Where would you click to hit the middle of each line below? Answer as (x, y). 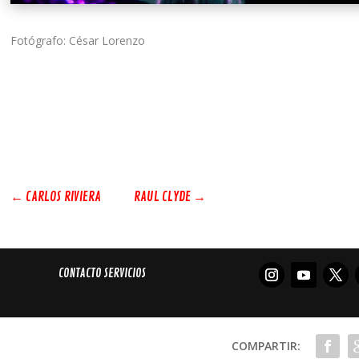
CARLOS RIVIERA (63, 198)
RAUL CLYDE (162, 198)
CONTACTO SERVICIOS (102, 273)
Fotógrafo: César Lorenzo (77, 41)
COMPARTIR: (266, 345)
